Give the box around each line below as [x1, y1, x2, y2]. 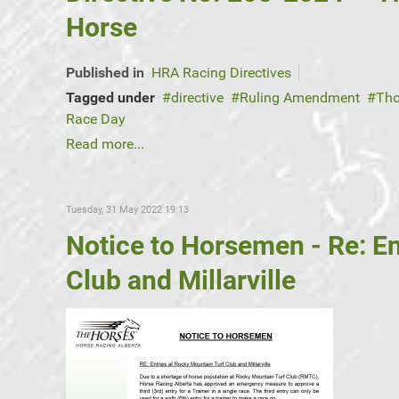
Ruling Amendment [240, 89, 360, 107]
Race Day [66, 110, 126, 128]
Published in [66, 64, 144, 82]
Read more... [66, 135, 144, 153]
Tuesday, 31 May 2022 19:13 [66, 204, 189, 216]
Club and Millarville [66, 265, 296, 297]
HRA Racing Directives [151, 64, 291, 82]
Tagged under [66, 89, 155, 107]
